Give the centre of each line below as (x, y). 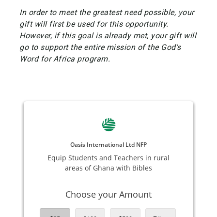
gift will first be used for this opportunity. (94, 24)
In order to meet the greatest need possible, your (107, 13)
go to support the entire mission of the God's (100, 47)
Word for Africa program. (65, 59)
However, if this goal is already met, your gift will (108, 36)
